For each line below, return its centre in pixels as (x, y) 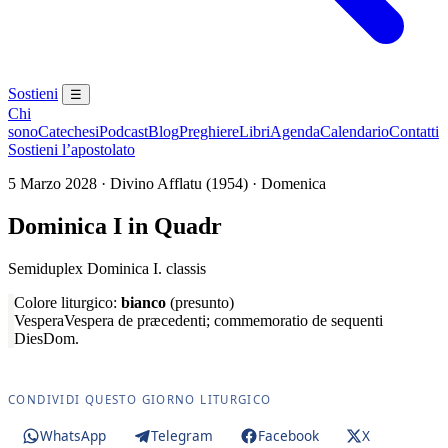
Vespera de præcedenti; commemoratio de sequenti (223, 320)
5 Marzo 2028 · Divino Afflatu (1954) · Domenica (167, 183)
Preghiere (209, 131)
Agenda (295, 131)
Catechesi (68, 131)
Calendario (354, 131)
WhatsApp (72, 436)
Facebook (288, 436)
